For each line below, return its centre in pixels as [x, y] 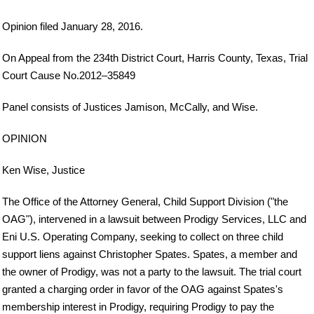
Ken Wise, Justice [43, 170]
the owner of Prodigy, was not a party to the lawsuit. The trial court [152, 271]
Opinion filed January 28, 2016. [73, 26]
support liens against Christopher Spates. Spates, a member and [150, 254]
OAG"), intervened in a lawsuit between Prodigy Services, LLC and [154, 219]
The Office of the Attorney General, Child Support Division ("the [145, 201]
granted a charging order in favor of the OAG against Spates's [143, 289]
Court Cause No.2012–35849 [69, 75]
